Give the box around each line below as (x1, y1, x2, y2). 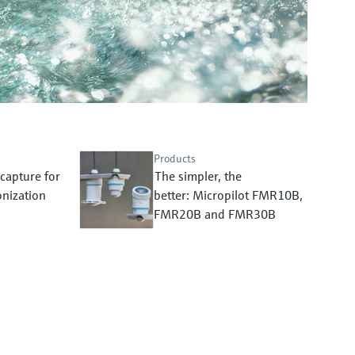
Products (154, 151, 196, 166)
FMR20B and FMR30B (154, 206, 276, 222)
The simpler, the (155, 168, 242, 184)
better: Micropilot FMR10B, (154, 187, 303, 203)
